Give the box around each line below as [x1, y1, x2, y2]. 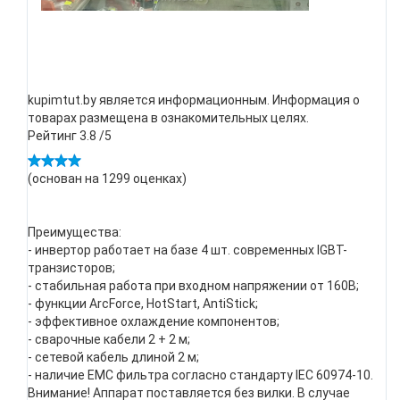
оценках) [130, 171, 187, 186]
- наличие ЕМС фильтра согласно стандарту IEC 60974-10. [28, 368, 373, 382]
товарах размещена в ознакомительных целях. [28, 111, 309, 125]
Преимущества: [28, 225, 121, 239]
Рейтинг [28, 129, 79, 143]
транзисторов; [28, 261, 115, 275]
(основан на [28, 171, 102, 186]
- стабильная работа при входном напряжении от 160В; [28, 279, 359, 293]
